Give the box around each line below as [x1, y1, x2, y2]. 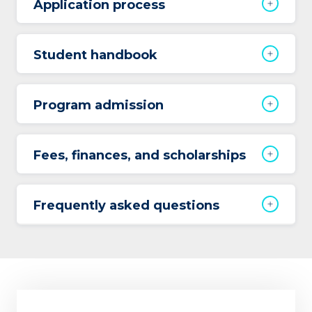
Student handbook [33, 47, 157, 63]
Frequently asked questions [33, 197, 219, 213]
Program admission [33, 97, 164, 113]
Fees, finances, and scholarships [33, 147, 246, 163]
